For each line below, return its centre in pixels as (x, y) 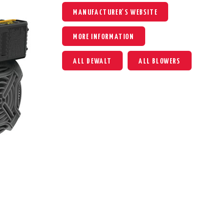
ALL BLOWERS (159, 61)
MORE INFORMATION (103, 37)
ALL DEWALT (92, 61)
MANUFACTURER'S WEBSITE (115, 12)
